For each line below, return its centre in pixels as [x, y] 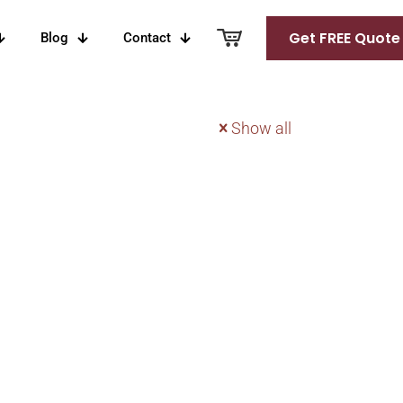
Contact [147, 38]
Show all [261, 128]
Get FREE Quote [345, 38]
